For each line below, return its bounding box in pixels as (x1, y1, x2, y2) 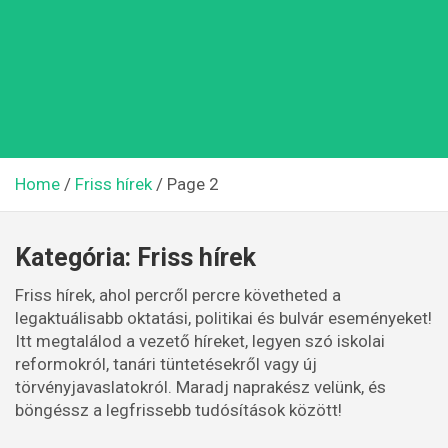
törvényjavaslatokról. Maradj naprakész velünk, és (15, 377, 386, 397)
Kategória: (15, 243, 137, 272)
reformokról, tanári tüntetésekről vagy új (15, 354, 317, 374)
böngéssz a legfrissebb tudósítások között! (15, 400, 342, 420)
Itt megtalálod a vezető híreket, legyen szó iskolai (15, 331, 385, 351)
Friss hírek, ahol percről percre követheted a (15, 285, 341, 305)
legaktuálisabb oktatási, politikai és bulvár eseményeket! (15, 308, 432, 328)
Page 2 (167, 174, 219, 194)
